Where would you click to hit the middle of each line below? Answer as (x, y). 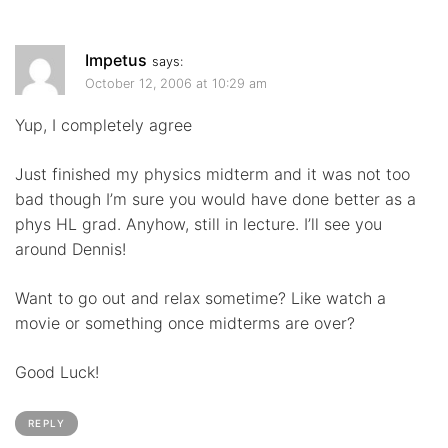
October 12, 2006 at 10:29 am (176, 84)
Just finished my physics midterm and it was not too (212, 173)
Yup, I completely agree (103, 124)
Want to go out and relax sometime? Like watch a (200, 297)
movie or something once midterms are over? (185, 322)
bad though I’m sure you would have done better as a (215, 198)
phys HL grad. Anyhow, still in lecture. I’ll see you (198, 223)
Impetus (116, 59)
